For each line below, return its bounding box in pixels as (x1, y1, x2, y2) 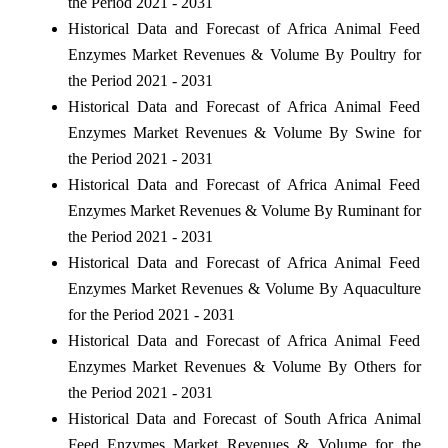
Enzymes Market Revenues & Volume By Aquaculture (67, 279, 421, 297)
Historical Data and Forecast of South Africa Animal (67, 409, 421, 427)
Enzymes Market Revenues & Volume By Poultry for (67, 45, 421, 63)
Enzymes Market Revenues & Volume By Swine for (67, 123, 421, 141)
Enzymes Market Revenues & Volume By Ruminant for (67, 201, 421, 219)
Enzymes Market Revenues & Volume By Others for (67, 357, 421, 375)
